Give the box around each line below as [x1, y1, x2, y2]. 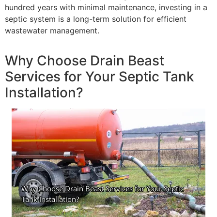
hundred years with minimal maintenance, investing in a [5, 2, 207, 13]
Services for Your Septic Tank [5, 68, 194, 85]
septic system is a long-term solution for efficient [5, 14, 186, 24]
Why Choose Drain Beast [5, 52, 164, 69]
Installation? [5, 84, 83, 101]
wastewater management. [5, 26, 99, 36]
